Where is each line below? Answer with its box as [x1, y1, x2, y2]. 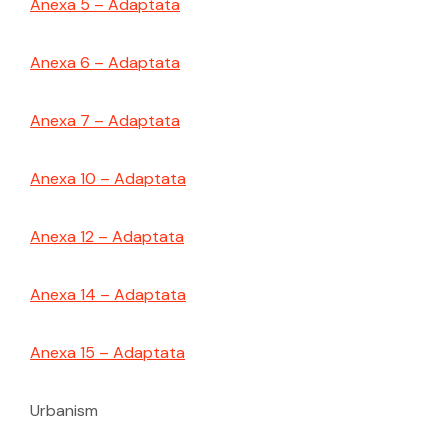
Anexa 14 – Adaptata [30, 284, 186, 305]
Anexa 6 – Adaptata [30, 52, 180, 73]
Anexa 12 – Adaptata [30, 226, 184, 247]
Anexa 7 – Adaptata [30, 110, 180, 131]
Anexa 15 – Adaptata [30, 342, 185, 363]
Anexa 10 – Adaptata [30, 168, 186, 189]
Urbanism [30, 400, 98, 421]
